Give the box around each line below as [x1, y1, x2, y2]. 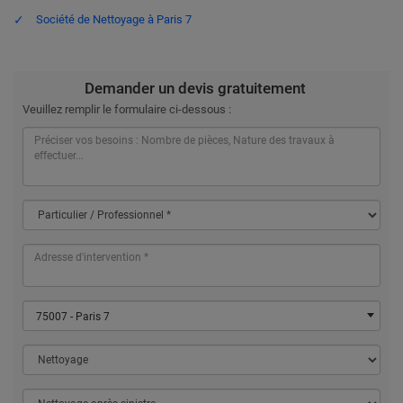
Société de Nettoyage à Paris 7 [36, 13, 192, 27]
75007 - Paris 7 [36, 310, 110, 324]
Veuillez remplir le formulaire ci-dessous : [22, 103, 231, 117]
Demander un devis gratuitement [84, 79, 306, 98]
